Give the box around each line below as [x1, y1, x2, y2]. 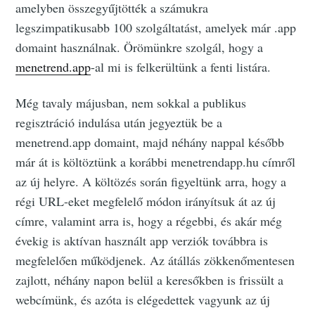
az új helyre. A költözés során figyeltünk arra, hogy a [15, 173, 287, 191]
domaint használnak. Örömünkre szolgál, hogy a [15, 39, 264, 56]
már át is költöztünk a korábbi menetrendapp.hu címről [15, 153, 296, 171]
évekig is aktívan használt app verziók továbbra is [15, 232, 269, 250]
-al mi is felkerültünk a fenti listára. [91, 58, 271, 76]
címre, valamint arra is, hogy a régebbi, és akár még [15, 212, 283, 230]
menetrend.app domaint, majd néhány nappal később [15, 134, 285, 151]
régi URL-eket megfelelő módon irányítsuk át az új [15, 193, 276, 210]
